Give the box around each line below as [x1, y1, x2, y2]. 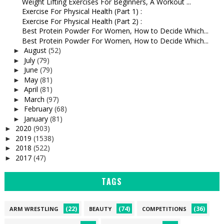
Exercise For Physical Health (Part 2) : [21, 16, 142, 26]
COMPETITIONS [141, 204, 186, 212]
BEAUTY [88, 204, 111, 212]
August [23, 45, 48, 55]
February [23, 104, 54, 113]
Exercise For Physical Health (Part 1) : [21, 6, 142, 16]
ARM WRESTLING [9, 204, 58, 212]
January [23, 113, 50, 123]
